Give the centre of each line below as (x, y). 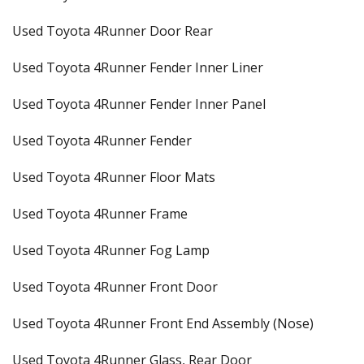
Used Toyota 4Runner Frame (100, 214)
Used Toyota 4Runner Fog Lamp (111, 250)
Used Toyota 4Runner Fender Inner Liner (138, 67)
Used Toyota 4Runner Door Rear (113, 31)
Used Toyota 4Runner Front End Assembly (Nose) (163, 323)
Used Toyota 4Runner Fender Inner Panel (139, 104)
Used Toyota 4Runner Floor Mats (114, 177)
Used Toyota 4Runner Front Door (115, 287)
